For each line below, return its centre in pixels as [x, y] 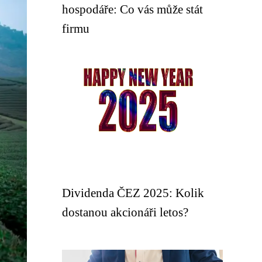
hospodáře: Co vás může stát [132, 9]
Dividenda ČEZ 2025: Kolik [133, 193]
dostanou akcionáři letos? [125, 212]
